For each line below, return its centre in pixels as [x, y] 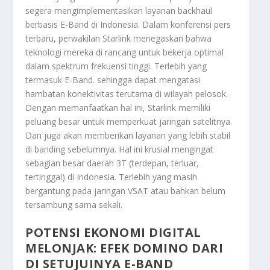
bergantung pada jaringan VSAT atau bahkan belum [126, 190]
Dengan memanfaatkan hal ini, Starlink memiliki [118, 107]
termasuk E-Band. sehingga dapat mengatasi [113, 80]
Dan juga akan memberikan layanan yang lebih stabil [128, 135]
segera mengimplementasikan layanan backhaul [119, 10]
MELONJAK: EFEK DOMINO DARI [124, 248]
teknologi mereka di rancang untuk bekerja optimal [125, 52]
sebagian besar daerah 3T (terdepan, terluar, [112, 163]
